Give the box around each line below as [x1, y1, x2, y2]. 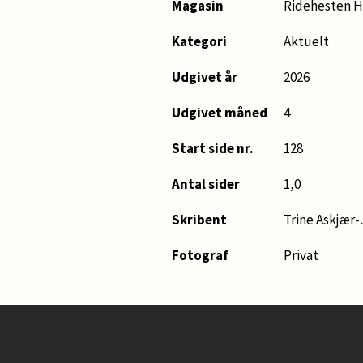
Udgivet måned [172, 104, 267, 122]
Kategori [172, 32, 227, 50]
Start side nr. [172, 139, 254, 157]
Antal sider [172, 175, 240, 193]
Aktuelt [284, 32, 329, 50]
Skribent [172, 211, 227, 228]
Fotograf [172, 246, 228, 264]
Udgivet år [172, 68, 237, 86]
